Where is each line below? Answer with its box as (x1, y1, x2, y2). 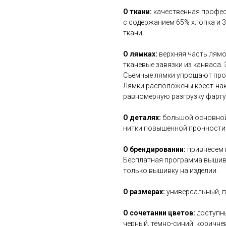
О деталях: (123, 114, 161, 122)
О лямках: (123, 50, 159, 59)
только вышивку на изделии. (123, 166, 218, 175)
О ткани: (123, 8, 153, 16)
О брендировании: (123, 145, 186, 154)
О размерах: (123, 188, 166, 196)
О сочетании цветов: (123, 209, 197, 217)
